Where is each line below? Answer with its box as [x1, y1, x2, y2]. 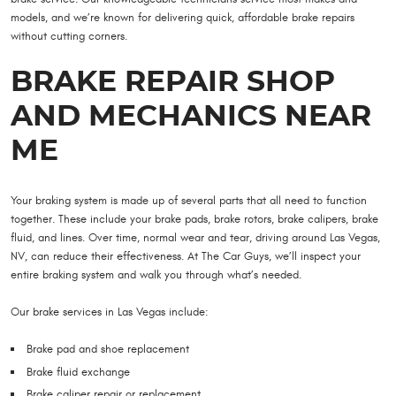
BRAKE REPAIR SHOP [11, 67, 335, 97]
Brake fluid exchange [27, 364, 130, 379]
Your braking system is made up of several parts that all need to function [11, 193, 367, 208]
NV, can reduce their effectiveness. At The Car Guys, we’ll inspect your [11, 248, 361, 263]
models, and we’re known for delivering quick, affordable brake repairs [11, 10, 354, 25]
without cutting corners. [11, 28, 127, 43]
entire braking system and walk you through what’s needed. [11, 267, 301, 282]
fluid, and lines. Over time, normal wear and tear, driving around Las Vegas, [11, 230, 380, 245]
